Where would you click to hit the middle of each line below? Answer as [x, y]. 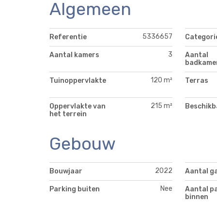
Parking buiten [75, 189]
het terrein [68, 114]
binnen [196, 197]
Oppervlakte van [77, 106]
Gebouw [83, 143]
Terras [196, 80]
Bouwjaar [66, 171]
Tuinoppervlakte [78, 80]
